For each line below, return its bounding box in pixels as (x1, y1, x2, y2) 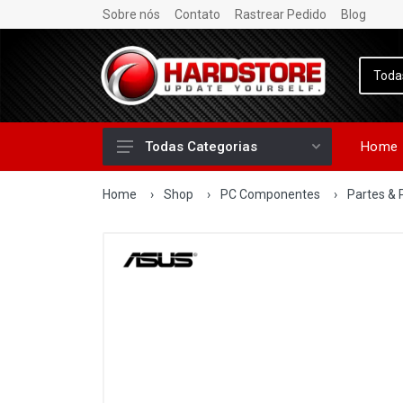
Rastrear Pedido (235, 7, 327, 22)
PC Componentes (220, 187, 320, 201)
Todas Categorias (145, 139, 257, 155)
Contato (175, 7, 220, 22)
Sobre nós (103, 7, 160, 22)
